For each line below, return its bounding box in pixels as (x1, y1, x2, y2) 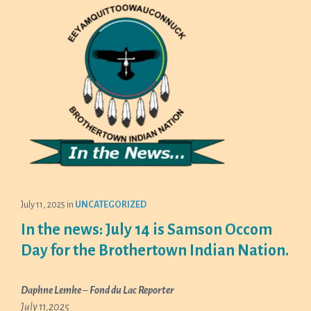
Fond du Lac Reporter (90, 285, 174, 296)
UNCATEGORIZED (75, 200, 146, 210)
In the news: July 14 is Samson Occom (21, 221, 272, 238)
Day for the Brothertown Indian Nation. (21, 242, 289, 259)
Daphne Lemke (21, 285, 81, 296)
